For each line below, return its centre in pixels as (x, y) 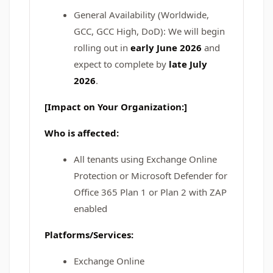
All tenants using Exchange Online (145, 159)
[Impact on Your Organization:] (116, 107)
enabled (90, 208)
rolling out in (102, 48)
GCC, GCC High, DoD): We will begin (149, 31)
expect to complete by (121, 64)
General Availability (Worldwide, (141, 15)
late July (188, 64)
